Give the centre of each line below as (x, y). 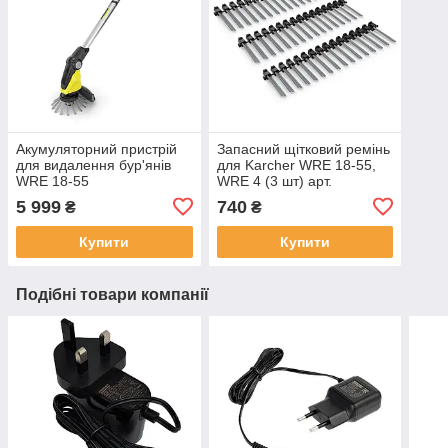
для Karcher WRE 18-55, (296, 164)
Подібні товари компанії (112, 294)
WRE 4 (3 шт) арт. (274, 180)
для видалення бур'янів (93, 164)
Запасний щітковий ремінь (303, 148)
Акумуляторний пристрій (96, 148)
